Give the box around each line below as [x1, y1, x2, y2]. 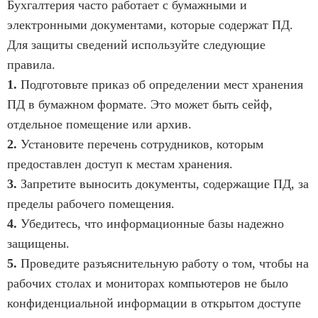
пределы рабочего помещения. [7, 196, 175, 211]
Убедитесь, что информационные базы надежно [17, 216, 284, 231]
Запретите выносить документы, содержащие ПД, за [17, 176, 309, 191]
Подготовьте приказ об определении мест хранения [17, 77, 303, 92]
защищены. [7, 236, 70, 251]
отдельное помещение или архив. [7, 116, 192, 131]
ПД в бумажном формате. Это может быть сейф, [7, 97, 273, 111]
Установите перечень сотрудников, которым [17, 136, 263, 151]
